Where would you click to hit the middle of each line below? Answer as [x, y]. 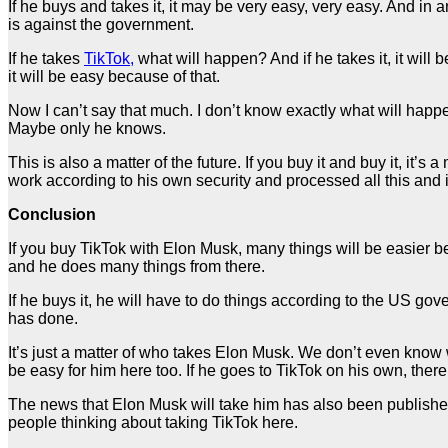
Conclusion [52, 215]
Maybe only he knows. [87, 129]
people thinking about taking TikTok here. [153, 423]
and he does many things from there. [138, 267]
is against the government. [103, 25]
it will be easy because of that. [114, 77]
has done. [43, 319]
